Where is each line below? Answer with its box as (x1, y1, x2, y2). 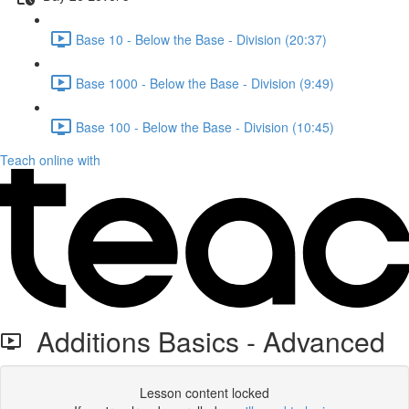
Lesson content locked (140, 383, 269, 402)
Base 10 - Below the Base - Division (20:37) (76, 29, 327, 48)
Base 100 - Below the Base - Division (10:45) (76, 117, 334, 136)
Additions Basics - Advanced (22, 321, 385, 361)
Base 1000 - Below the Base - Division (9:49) (76, 73, 334, 92)
